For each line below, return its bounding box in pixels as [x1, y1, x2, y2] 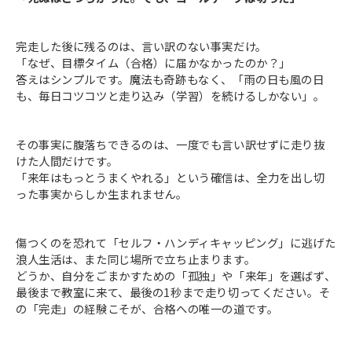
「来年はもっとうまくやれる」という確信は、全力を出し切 [16, 169, 325, 186]
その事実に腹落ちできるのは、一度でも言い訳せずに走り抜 [16, 136, 325, 153]
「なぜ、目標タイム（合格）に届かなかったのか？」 [16, 54, 291, 71]
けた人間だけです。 [16, 152, 119, 170]
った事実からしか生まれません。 [16, 185, 188, 203]
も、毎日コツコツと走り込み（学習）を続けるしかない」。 [16, 87, 325, 104]
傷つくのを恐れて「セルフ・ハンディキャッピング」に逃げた [16, 234, 336, 251]
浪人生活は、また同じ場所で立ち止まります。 [16, 251, 256, 268]
